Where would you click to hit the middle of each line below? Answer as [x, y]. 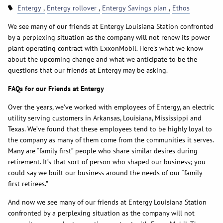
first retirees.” [28, 184]
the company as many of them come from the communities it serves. [111, 140]
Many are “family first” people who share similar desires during [103, 151]
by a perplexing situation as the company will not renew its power [109, 38]
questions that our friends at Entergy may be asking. [88, 70]
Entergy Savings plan [135, 8]
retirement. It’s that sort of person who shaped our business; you [107, 162]
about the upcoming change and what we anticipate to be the [103, 59]
